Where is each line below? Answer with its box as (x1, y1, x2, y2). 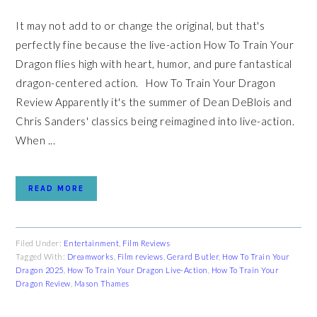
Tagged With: (16, 252, 67, 261)
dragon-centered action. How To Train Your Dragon (16, 76, 276, 89)
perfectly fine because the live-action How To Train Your (16, 38, 294, 51)
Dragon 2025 (16, 265, 64, 275)
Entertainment (63, 238, 120, 248)
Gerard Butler (166, 252, 219, 261)
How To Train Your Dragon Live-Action (67, 265, 208, 275)
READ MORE (28, 184, 85, 193)
